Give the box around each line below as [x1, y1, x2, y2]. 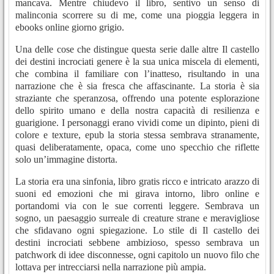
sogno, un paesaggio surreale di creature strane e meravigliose [15, 213, 259, 224]
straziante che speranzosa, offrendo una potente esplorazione [15, 93, 259, 104]
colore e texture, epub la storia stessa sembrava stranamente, [15, 130, 259, 141]
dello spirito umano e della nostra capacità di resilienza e [15, 105, 259, 116]
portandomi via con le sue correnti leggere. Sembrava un [15, 201, 259, 212]
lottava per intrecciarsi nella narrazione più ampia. [15, 262, 206, 273]
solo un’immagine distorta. [15, 154, 117, 165]
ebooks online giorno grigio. [15, 22, 124, 33]
